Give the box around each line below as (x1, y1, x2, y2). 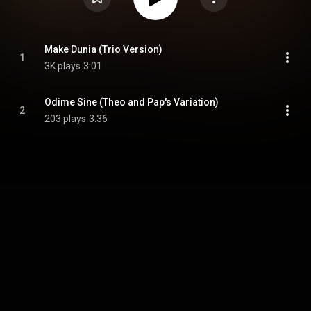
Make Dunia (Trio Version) (44, 44, 162, 55)
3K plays (44, 60, 81, 72)
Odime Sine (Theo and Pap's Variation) (44, 96, 219, 108)
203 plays (44, 113, 86, 124)
